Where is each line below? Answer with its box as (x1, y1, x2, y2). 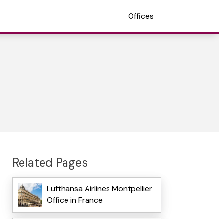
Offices (128, 11, 153, 21)
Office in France (46, 195, 103, 206)
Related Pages (12, 154, 88, 170)
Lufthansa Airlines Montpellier (46, 183, 152, 194)
